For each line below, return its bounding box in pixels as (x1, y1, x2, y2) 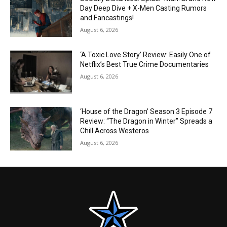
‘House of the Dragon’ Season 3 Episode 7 (80, 107, 213, 116)
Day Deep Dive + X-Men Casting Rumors (80, 4, 207, 12)
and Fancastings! (80, 13, 134, 22)
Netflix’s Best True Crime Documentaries (80, 60, 209, 69)
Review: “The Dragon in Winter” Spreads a (80, 117, 213, 126)
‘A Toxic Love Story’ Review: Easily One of (80, 51, 211, 59)
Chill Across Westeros (80, 127, 149, 135)
